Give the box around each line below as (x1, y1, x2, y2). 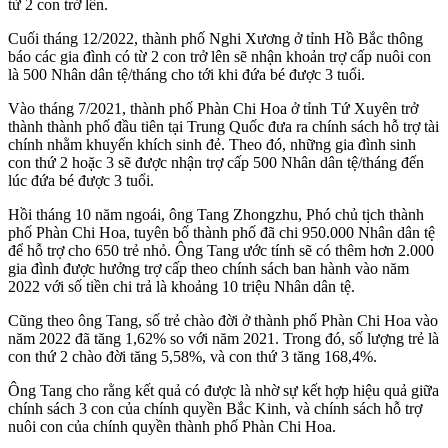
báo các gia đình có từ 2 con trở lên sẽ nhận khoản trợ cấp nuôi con (8, 47, 431, 65)
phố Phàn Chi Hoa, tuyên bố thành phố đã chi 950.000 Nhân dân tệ (8, 223, 435, 241)
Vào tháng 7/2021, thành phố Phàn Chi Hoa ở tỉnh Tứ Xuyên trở (8, 99, 418, 117)
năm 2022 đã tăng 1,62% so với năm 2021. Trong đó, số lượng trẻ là (8, 329, 439, 347)
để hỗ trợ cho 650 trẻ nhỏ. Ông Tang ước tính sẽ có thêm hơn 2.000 (8, 241, 434, 259)
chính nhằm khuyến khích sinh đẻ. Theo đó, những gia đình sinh (8, 135, 416, 153)
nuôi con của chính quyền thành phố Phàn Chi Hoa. (8, 417, 340, 435)
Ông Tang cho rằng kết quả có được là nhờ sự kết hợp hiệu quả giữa (8, 381, 439, 399)
